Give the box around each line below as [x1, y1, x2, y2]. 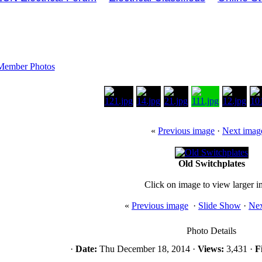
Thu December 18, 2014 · [96, 244, 198, 254]
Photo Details [187, 226, 236, 236]
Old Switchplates [178, 158, 245, 168]
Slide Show [198, 201, 241, 211]
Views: [197, 244, 224, 254]
